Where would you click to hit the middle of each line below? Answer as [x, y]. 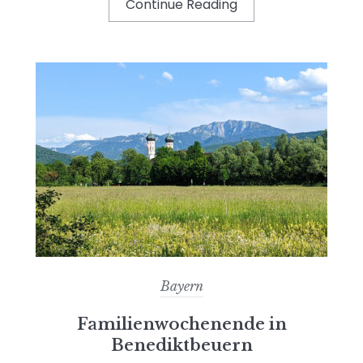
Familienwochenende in [181, 324]
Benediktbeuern [181, 345]
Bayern [181, 286]
